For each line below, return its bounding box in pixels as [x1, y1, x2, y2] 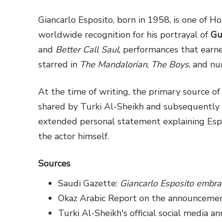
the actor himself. [38, 130, 109, 143]
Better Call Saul [55, 44, 119, 56]
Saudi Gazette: [58, 177, 120, 190]
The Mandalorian [80, 58, 147, 71]
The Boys [151, 58, 189, 71]
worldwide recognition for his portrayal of [38, 29, 211, 41]
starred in [38, 58, 80, 71]
